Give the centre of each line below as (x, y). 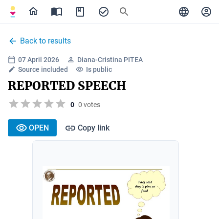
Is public (99, 69)
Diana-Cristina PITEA (110, 60)
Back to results (45, 41)
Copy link (94, 128)
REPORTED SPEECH (67, 86)
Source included (43, 69)
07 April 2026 (39, 60)
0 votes (89, 104)
